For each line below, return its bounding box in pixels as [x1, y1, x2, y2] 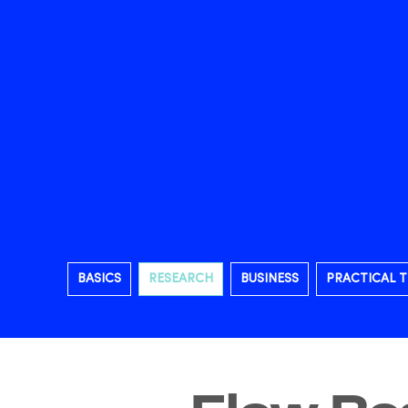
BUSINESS [240, 272, 299, 286]
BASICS [77, 272, 121, 286]
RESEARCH [148, 272, 213, 286]
